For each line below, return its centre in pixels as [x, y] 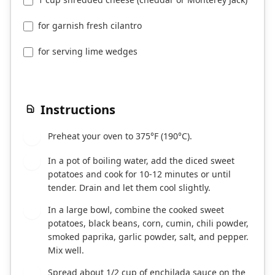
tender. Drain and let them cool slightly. [129, 188]
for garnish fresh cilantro [90, 26]
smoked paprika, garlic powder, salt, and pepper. [148, 237]
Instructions [78, 110]
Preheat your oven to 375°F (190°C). [120, 136]
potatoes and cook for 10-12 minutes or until [139, 174]
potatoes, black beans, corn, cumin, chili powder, [148, 223]
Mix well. [66, 250]
